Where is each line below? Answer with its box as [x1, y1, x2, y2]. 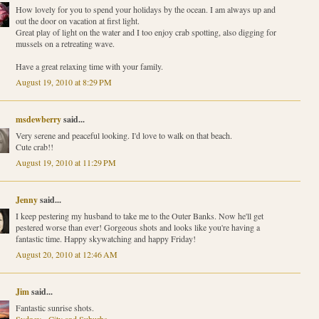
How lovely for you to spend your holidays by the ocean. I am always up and [15, 4, 276, 16]
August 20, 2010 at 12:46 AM [15, 249, 117, 261]
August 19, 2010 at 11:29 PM [15, 157, 116, 169]
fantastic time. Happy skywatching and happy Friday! [15, 233, 196, 245]
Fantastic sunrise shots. [15, 302, 94, 314]
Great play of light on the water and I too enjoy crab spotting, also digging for [15, 26, 276, 38]
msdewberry [15, 113, 61, 126]
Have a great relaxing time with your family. [15, 61, 163, 73]
